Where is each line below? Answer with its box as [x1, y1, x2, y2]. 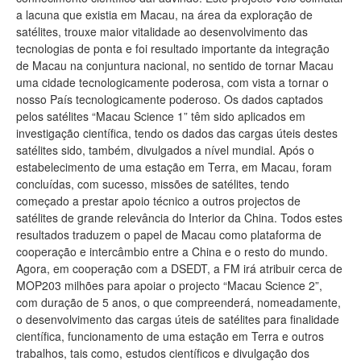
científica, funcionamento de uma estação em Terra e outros [16, 327, 324, 344]
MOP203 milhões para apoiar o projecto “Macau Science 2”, [16, 276, 322, 293]
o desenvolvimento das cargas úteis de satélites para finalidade [16, 310, 339, 327]
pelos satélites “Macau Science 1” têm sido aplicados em [16, 107, 305, 124]
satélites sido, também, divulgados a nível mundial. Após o [16, 141, 314, 158]
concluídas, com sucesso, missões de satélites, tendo [16, 175, 289, 192]
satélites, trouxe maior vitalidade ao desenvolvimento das [16, 23, 308, 39]
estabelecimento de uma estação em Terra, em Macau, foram [16, 158, 332, 175]
